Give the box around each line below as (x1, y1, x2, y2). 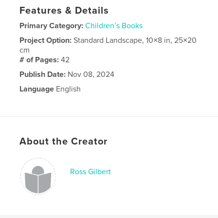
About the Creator (19, 135, 108, 147)
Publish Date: (19, 69, 66, 79)
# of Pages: (19, 54, 61, 65)
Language (19, 84, 54, 94)
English (54, 84, 81, 94)
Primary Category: (19, 20, 84, 31)
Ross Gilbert (70, 166, 111, 177)
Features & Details (19, 4, 109, 17)
